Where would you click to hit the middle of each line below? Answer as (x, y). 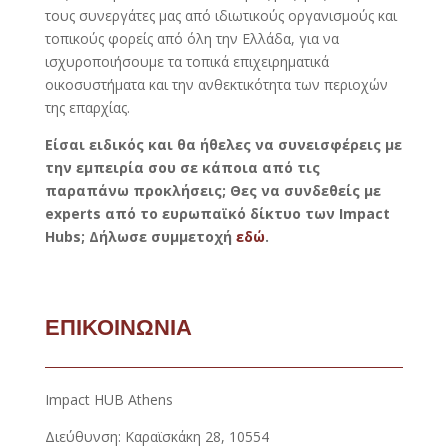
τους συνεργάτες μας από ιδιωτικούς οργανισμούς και (220, 15)
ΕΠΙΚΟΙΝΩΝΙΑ (118, 325)
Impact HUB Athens (108, 399)
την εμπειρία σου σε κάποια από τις (182, 167)
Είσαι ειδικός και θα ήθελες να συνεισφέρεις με (223, 144)
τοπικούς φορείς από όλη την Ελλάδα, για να (191, 38)
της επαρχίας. (87, 107)
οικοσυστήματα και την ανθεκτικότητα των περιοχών (216, 84)
